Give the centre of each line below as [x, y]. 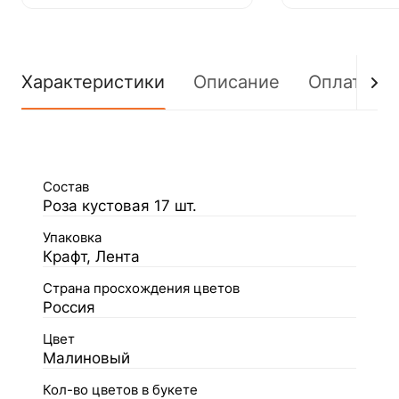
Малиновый [86, 358]
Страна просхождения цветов [141, 289]
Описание [236, 82]
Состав [66, 187]
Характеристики [93, 82]
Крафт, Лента [91, 256]
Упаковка [72, 238]
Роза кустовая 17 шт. [120, 206]
